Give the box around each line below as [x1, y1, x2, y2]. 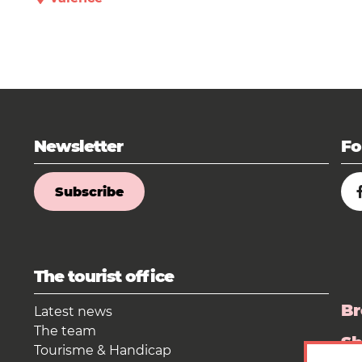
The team [33, 323, 96, 339]
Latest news [33, 304, 112, 319]
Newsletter [33, 137, 123, 157]
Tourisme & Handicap [33, 343, 171, 358]
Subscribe [54, 184, 124, 200]
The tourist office [33, 267, 174, 286]
